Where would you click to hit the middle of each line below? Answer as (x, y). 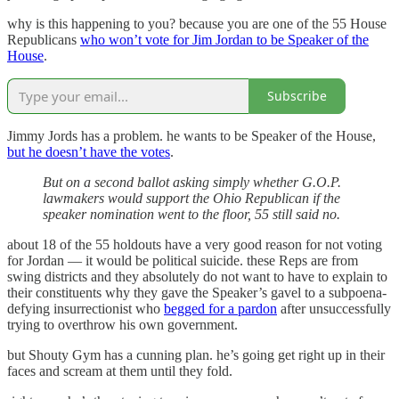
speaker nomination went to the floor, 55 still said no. (191, 214)
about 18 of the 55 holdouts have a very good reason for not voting (195, 244)
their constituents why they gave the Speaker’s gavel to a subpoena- (197, 292)
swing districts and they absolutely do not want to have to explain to (197, 276)
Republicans (44, 39)
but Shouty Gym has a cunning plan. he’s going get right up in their (196, 354)
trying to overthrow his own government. (122, 324)
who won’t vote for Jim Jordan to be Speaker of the (224, 39)
